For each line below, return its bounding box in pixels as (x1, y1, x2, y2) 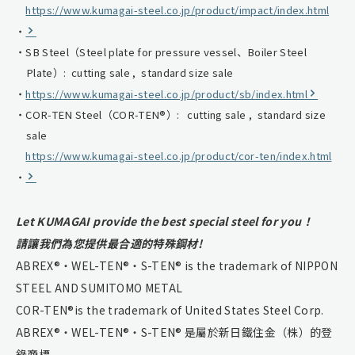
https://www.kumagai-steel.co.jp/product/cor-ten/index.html (25, 147, 332, 163)
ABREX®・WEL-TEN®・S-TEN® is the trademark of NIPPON (16, 257, 338, 273)
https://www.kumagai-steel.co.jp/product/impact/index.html (25, 2, 330, 17)
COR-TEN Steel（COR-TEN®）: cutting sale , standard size (25, 106, 326, 122)
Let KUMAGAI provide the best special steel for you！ (16, 212, 313, 229)
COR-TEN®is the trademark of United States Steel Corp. (16, 301, 324, 318)
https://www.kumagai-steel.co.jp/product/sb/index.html (25, 86, 307, 101)
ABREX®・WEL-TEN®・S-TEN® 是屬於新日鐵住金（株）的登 (16, 323, 333, 340)
